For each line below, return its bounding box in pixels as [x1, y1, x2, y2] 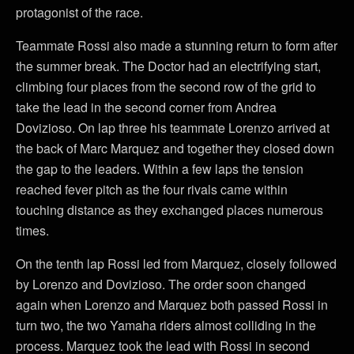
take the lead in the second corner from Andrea [16, 97, 277, 116]
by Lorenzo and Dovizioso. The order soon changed [16, 274, 306, 293]
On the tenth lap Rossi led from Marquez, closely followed [16, 254, 337, 273]
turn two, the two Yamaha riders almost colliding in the [16, 315, 316, 334]
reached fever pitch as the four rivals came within [16, 179, 288, 198]
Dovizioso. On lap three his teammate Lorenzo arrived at [16, 118, 330, 137]
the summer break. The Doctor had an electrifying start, [16, 56, 321, 75]
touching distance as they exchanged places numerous [16, 200, 323, 219]
